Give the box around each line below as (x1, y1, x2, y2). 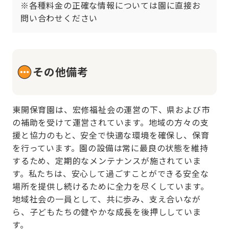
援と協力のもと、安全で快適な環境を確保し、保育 (12, 128, 210, 141)
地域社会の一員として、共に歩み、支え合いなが (12, 192, 201, 205)
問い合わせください (20, 11, 98, 24)
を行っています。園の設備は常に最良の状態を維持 (12, 141, 209, 154)
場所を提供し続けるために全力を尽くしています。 (12, 179, 209, 192)
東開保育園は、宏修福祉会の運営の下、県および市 (12, 103, 210, 116)
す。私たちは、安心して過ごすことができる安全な (12, 167, 209, 179)
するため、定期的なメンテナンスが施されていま (12, 154, 201, 167)
